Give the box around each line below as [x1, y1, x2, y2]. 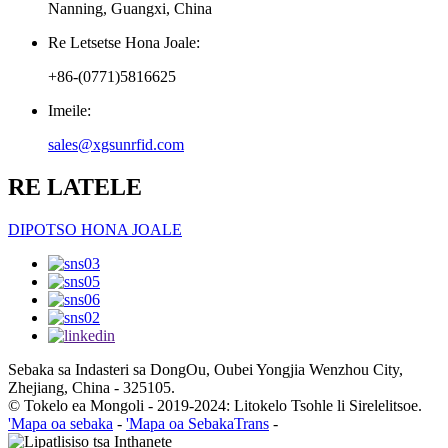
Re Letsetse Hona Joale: [48, 34, 200, 52]
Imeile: [48, 102, 91, 120]
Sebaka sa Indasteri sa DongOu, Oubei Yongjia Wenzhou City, [8, 360, 403, 378]
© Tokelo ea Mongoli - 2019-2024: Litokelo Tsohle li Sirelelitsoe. [8, 396, 422, 414]
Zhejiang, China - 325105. [8, 378, 175, 396]
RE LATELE [8, 174, 142, 201]
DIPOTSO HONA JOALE [8, 220, 182, 238]
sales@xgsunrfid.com [48, 136, 184, 154]
